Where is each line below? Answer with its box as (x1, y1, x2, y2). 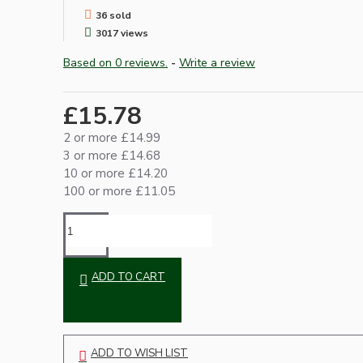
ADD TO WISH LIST (91, 346, 188, 361)
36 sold (96, 9, 131, 23)
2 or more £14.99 (63, 130, 160, 147)
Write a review (179, 55, 255, 71)
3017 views (96, 27, 148, 41)
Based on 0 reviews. (63, 55, 168, 71)
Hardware (111, 164, 171, 181)
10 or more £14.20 (63, 165, 168, 182)
